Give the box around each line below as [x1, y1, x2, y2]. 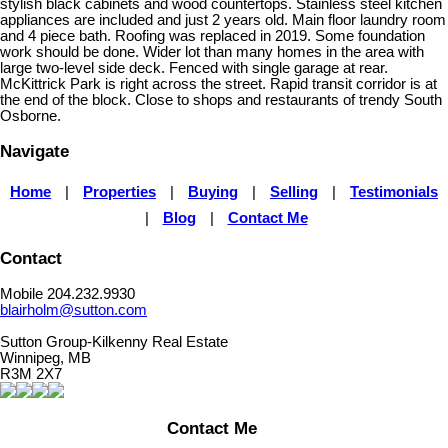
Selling [270, 183, 318, 200]
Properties [83, 183, 156, 200]
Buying [188, 183, 238, 200]
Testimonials [350, 183, 438, 200]
